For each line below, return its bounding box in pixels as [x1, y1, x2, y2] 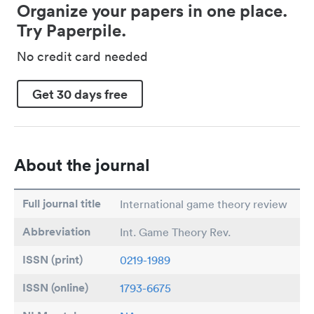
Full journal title [22, 196, 101, 211]
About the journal [14, 154, 150, 175]
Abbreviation [22, 224, 90, 239]
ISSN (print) [22, 252, 83, 267]
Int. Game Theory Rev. [120, 225, 231, 239]
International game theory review [120, 197, 287, 211]
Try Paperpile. [17, 20, 126, 41]
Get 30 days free [32, 85, 128, 102]
